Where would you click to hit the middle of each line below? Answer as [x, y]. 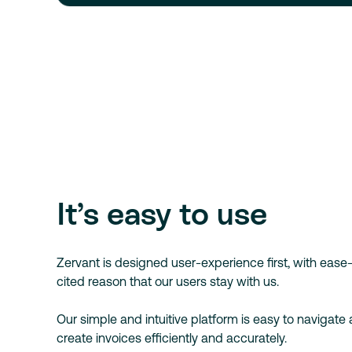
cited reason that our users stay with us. [168, 282]
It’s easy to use [162, 214]
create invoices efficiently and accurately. [172, 338]
